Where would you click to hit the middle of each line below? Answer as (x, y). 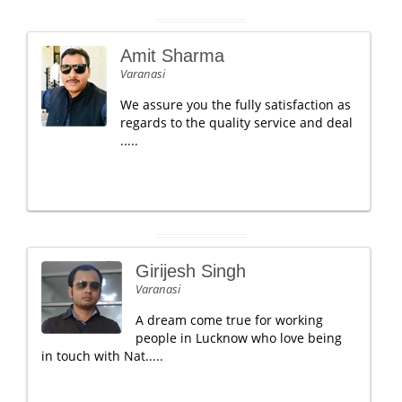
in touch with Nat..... (102, 356)
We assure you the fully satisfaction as (236, 105)
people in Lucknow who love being (239, 338)
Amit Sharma (172, 56)
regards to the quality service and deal (236, 122)
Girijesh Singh (191, 271)
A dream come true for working (229, 320)
